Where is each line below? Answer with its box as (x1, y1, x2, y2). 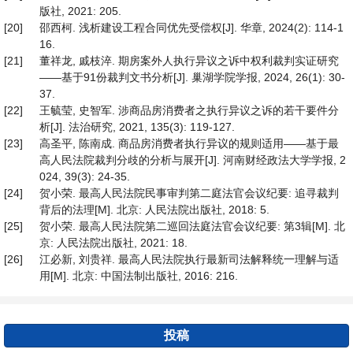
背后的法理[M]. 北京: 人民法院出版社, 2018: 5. (39, 203, 269, 216)
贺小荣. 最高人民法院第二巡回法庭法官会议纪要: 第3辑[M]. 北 (39, 220, 345, 232)
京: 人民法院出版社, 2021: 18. (39, 236, 188, 249)
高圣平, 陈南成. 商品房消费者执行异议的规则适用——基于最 (39, 137, 339, 150)
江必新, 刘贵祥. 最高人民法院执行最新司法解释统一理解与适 (39, 253, 339, 266)
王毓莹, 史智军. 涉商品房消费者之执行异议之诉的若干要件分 (39, 104, 339, 117)
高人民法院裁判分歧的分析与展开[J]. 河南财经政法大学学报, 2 (39, 154, 346, 166)
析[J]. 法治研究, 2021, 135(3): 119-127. (39, 121, 235, 133)
